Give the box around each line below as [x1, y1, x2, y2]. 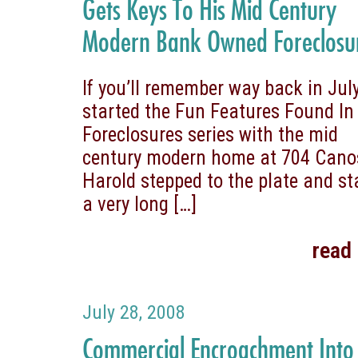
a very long [82, 192, 169, 216]
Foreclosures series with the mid [82, 122, 339, 146]
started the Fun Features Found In [82, 99, 355, 123]
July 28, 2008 [82, 300, 186, 324]
